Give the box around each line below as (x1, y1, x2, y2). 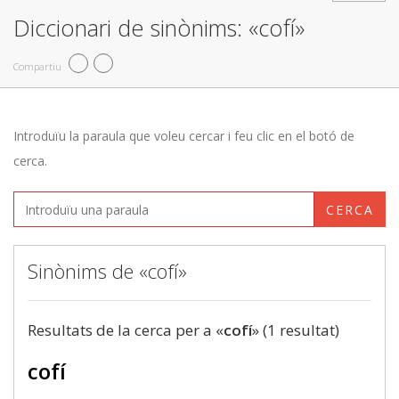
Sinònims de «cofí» (28, 257, 187, 284)
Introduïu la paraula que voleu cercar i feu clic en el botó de (13, 127, 354, 144)
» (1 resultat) (252, 320, 339, 340)
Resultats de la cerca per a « (28, 320, 224, 340)
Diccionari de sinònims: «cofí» (13, 12, 305, 43)
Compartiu (13, 59, 61, 73)
